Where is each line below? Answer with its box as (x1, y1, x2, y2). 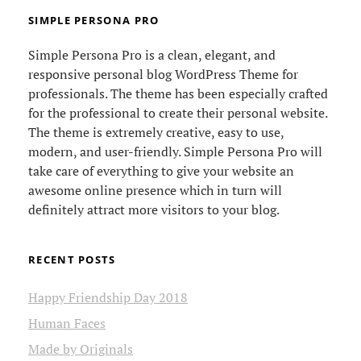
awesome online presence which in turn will (28, 181, 282, 200)
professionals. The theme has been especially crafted (28, 85, 328, 103)
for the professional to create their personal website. (28, 104, 327, 122)
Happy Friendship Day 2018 (28, 288, 188, 307)
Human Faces (28, 314, 106, 333)
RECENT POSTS (28, 252, 116, 268)
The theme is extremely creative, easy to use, (28, 123, 284, 142)
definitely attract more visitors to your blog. (28, 201, 280, 219)
